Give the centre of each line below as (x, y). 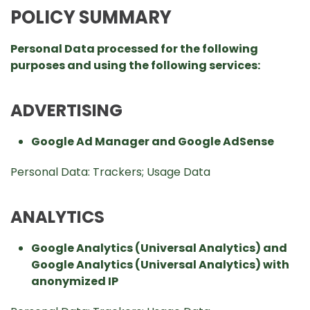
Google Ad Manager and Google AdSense (153, 142)
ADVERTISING (66, 110)
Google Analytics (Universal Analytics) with (160, 265)
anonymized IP (75, 281)
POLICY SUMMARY (91, 17)
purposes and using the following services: (135, 65)
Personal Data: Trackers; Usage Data (110, 172)
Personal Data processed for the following (134, 49)
